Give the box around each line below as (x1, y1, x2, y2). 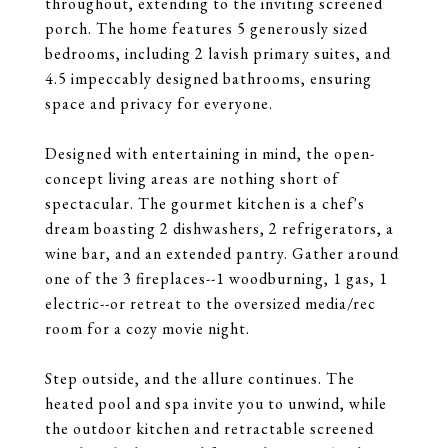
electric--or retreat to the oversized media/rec (45, 293, 376, 314)
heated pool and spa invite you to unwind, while (45, 393, 387, 414)
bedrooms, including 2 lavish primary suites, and (45, 43, 391, 64)
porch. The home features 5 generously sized (45, 18, 368, 39)
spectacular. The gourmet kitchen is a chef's (45, 193, 365, 214)
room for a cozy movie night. (45, 318, 250, 339)
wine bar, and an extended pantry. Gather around (45, 243, 399, 264)
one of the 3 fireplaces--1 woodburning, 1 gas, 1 (45, 268, 388, 289)
